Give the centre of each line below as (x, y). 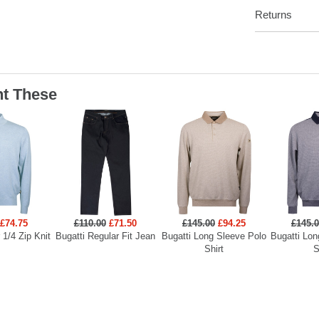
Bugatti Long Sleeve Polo (214, 236)
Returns (274, 15)
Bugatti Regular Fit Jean (105, 236)
